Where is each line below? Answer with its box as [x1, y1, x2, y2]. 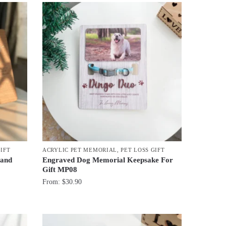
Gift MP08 [42, 165, 78, 174]
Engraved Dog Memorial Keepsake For [42, 156, 174, 164]
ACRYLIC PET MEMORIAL [42, 147, 118, 153]
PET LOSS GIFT [121, 147, 165, 153]
